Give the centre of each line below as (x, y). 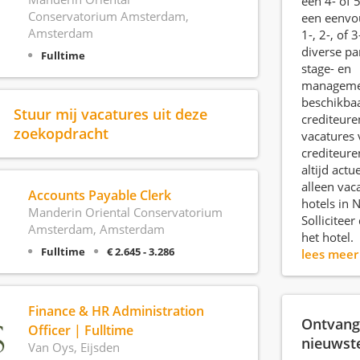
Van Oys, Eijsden (74, 347)
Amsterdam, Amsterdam (96, 229)
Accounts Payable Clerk (99, 195)
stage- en (326, 68)
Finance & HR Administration (116, 311)
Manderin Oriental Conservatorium (125, 212)
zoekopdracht (61, 133)
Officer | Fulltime (80, 330)
